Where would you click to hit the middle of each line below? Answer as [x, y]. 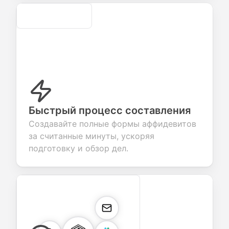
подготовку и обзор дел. [78, 148]
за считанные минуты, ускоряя [91, 136]
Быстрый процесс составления [110, 110]
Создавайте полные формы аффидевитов [112, 124]
